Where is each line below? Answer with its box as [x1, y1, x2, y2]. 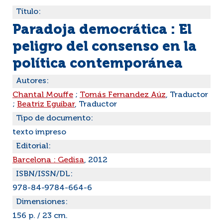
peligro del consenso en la [12, 40, 197, 54]
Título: [16, 8, 41, 16]
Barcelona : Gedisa [12, 156, 84, 164]
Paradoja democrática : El [12, 23, 192, 37]
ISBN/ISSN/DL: [16, 170, 73, 178]
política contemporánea [12, 57, 183, 71]
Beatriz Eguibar [17, 101, 75, 109]
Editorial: [16, 142, 51, 150]
